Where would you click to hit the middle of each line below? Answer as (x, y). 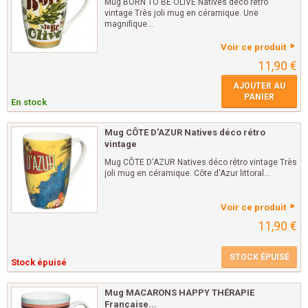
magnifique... (129, 24)
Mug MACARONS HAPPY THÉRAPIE (179, 293)
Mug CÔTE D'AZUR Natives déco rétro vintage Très (201, 163)
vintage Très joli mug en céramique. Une (181, 13)
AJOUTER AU (259, 86)
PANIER (259, 97)
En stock (29, 102)
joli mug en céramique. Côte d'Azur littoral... (187, 174)
